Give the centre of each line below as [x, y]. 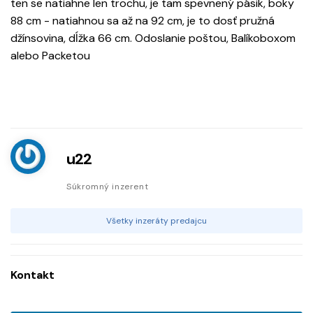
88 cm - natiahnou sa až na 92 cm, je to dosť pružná [143, 21]
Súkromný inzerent [108, 187]
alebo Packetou [50, 56]
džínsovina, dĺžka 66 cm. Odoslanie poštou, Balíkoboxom [153, 38]
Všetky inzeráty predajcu [156, 221]
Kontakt [32, 275]
